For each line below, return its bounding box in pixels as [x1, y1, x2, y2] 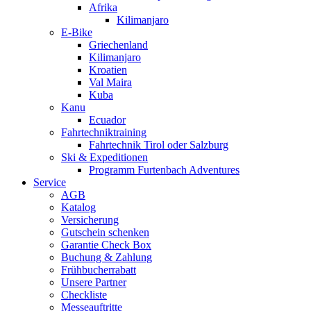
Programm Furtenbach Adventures [89, 164, 239, 176]
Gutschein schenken [61, 226, 149, 238]
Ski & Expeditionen [61, 151, 148, 163]
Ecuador [89, 114, 126, 126]
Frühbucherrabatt [61, 264, 136, 276]
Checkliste [61, 289, 107, 301]
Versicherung [61, 214, 119, 226]
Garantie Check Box [61, 239, 151, 251]
